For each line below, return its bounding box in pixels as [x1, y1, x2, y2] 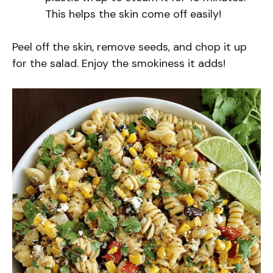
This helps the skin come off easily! [45, 6, 221, 21]
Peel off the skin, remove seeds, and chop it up [12, 39, 247, 54]
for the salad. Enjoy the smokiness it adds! [12, 55, 225, 71]
